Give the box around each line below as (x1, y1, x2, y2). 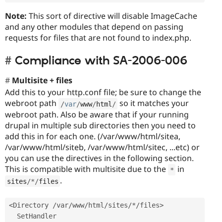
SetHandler (9, 212, 17, 220)
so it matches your (117, 98, 189, 109)
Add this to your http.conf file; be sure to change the (5, 87, 201, 98)
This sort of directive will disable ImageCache (27, 10, 197, 22)
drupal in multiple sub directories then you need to (5, 120, 196, 131)
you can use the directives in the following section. (5, 153, 194, 164)
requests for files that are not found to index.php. (5, 32, 191, 44)
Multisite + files (12, 74, 72, 86)
